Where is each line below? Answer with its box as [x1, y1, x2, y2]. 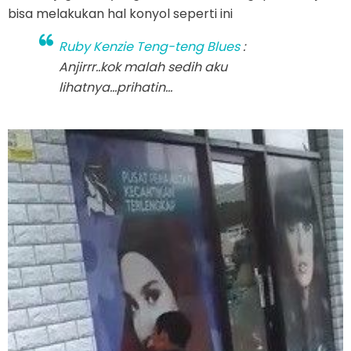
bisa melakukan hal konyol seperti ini [8, 4, 233, 23]
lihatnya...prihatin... [59, 78, 172, 96]
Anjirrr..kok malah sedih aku [59, 57, 227, 76]
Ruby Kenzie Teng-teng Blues [59, 37, 240, 56]
